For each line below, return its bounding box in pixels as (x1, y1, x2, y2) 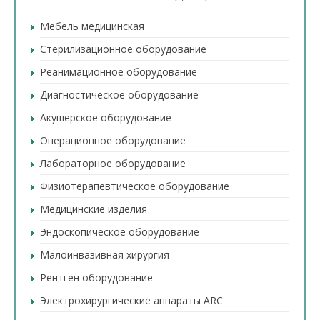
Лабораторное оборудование (40, 156, 186, 170)
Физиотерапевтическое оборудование (40, 179, 229, 193)
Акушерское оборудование (40, 111, 171, 124)
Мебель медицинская (40, 19, 144, 33)
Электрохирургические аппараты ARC (40, 294, 223, 307)
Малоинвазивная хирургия (40, 248, 169, 261)
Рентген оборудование (40, 271, 153, 284)
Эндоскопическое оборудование (40, 225, 199, 239)
